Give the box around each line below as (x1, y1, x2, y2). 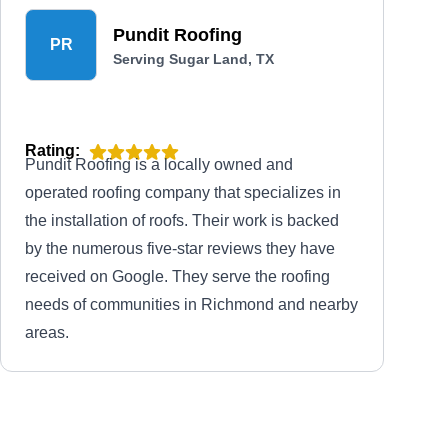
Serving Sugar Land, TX (113, 51, 274, 67)
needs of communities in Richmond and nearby (25, 296, 358, 313)
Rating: (25, 142, 80, 159)
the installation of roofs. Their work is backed (25, 212, 339, 229)
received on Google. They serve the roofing (25, 268, 330, 285)
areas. (25, 324, 69, 341)
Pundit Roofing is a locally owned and (25, 156, 293, 173)
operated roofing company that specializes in (25, 184, 341, 201)
